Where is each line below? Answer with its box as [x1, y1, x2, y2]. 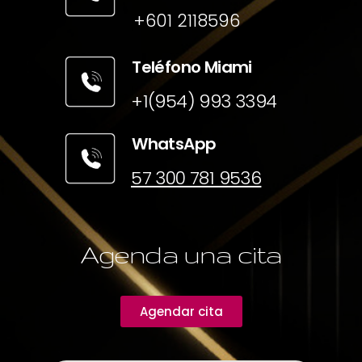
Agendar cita [139, 303, 223, 321]
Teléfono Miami [132, 56, 252, 79]
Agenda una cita [80, 240, 282, 269]
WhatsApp [132, 133, 217, 156]
